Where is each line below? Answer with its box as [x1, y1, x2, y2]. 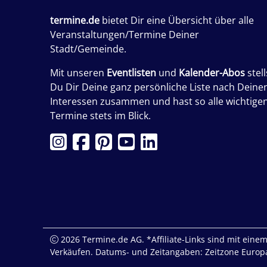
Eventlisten [107, 66, 156, 79]
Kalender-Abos [179, 66, 245, 79]
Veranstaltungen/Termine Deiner [50, 27, 199, 41]
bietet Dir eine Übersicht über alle [100, 13, 254, 27]
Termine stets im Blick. [50, 108, 151, 122]
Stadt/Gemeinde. [50, 42, 126, 55]
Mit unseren [50, 66, 107, 79]
